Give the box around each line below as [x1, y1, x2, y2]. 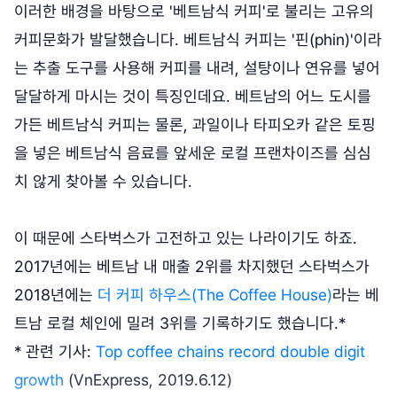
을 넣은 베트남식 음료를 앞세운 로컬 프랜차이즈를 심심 [14, 144, 371, 163]
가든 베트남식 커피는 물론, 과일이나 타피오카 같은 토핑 [14, 115, 376, 135]
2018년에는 [14, 285, 97, 305]
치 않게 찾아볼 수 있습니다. [14, 172, 192, 191]
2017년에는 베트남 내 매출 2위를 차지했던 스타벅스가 [14, 257, 370, 276]
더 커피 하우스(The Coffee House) [97, 285, 332, 305]
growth [14, 370, 64, 390]
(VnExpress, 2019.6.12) [64, 370, 232, 390]
